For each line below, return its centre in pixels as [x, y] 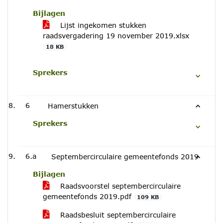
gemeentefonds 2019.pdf [88, 196]
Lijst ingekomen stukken [102, 25]
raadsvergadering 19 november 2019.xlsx [116, 36]
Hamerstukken [73, 106]
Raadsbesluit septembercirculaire [117, 215]
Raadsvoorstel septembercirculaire [119, 186]
